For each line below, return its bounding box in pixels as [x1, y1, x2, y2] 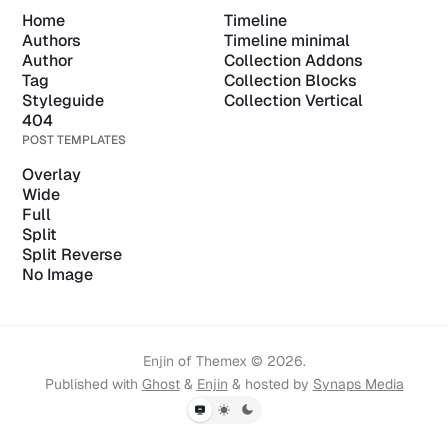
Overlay [22, 164, 82, 185]
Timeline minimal [224, 30, 350, 51]
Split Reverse [22, 244, 123, 265]
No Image [22, 264, 94, 285]
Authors [22, 30, 82, 51]
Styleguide [22, 90, 105, 111]
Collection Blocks [224, 70, 357, 91]
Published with [44, 375, 142, 393]
